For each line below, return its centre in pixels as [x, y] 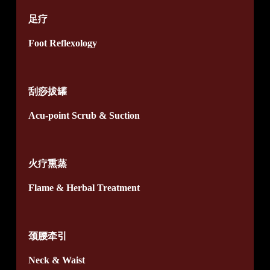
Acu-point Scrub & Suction [84, 116]
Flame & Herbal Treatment [84, 188]
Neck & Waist [56, 260]
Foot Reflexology [62, 43]
